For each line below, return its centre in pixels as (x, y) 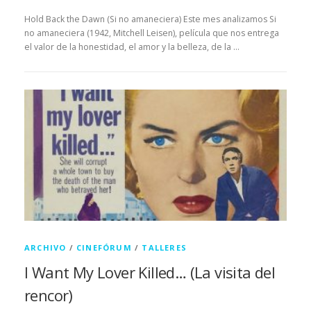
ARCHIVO (45, 248)
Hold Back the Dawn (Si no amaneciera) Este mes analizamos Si (150, 19)
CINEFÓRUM (104, 248)
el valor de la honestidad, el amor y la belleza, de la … (132, 47)
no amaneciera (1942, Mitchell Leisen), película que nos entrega (152, 33)
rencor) (49, 295)
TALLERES (165, 248)
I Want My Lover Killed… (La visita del (150, 272)
